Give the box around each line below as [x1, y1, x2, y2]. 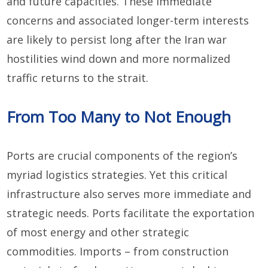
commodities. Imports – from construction [7, 244, 229, 259]
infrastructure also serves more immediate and [7, 187, 252, 202]
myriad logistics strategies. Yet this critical [7, 167, 228, 182]
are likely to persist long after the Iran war [7, 32, 227, 47]
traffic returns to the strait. [7, 71, 149, 86]
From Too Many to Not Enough [7, 106, 232, 128]
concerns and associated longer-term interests [7, 13, 249, 28]
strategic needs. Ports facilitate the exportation [7, 206, 255, 221]
